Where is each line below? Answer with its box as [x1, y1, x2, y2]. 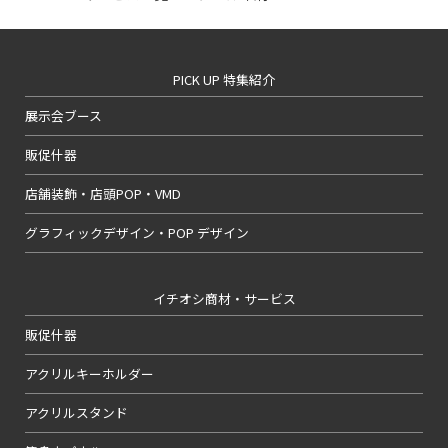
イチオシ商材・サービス [152, 288, 296, 308]
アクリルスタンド [25, 402, 128, 422]
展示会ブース [25, 105, 102, 125]
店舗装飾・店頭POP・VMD [25, 183, 181, 203]
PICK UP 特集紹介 [173, 69, 275, 89]
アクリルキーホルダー [25, 363, 154, 383]
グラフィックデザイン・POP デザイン [25, 222, 249, 242]
